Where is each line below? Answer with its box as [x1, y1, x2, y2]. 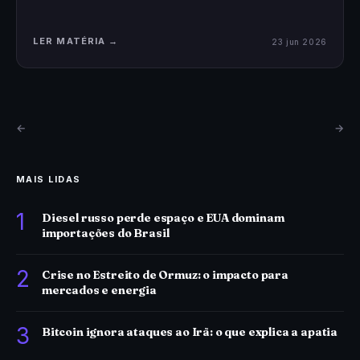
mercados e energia [42, 283, 157, 297]
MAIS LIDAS [16, 174, 81, 185]
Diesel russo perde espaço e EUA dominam [42, 211, 284, 225]
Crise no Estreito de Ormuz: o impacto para [42, 268, 288, 282]
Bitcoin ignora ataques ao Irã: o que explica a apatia [42, 325, 338, 339]
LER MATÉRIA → [33, 35, 119, 47]
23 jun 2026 [272, 36, 327, 47]
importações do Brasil [42, 226, 170, 240]
